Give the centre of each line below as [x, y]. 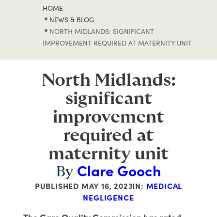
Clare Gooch [119, 171]
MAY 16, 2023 [107, 186]
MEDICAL [164, 186]
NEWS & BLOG [72, 20]
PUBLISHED [58, 186]
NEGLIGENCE [108, 198]
